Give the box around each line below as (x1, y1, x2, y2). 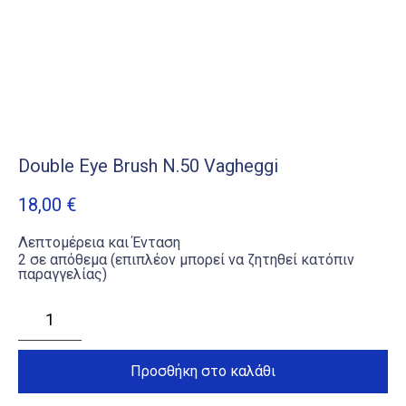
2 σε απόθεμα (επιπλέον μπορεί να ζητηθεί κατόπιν (18, 250, 354, 268)
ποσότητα (17, 376, 68, 390)
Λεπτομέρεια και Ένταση (18, 233, 180, 251)
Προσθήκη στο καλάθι (130, 362, 275, 380)
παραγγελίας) (18, 265, 107, 283)
